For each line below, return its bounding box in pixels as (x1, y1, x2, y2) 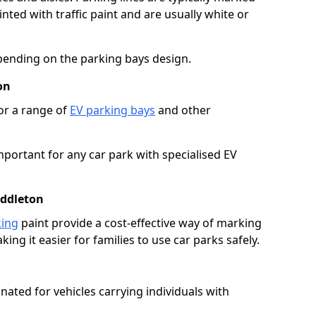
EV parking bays (70, 102, 155, 118)
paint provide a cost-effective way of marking (18, 214, 262, 231)
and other (155, 102, 211, 118)
